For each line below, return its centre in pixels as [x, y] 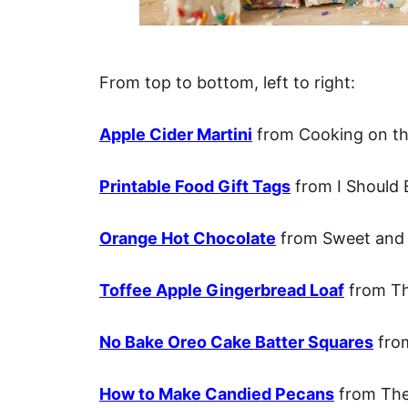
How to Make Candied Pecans [217, 394]
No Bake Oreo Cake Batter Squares [236, 342]
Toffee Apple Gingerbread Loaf [222, 290]
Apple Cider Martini [176, 134]
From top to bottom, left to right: [227, 82]
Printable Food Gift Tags [195, 186]
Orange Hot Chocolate [188, 238]
